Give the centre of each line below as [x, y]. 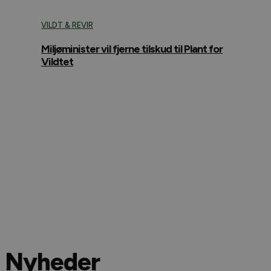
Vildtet [57, 62]
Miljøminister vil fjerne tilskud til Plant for [132, 49]
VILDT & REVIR [67, 25]
